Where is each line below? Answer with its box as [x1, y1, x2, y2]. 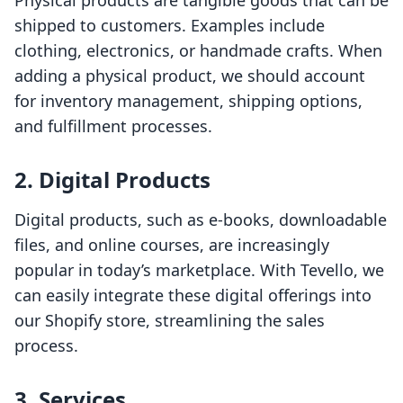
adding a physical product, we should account [14, 65, 365, 87]
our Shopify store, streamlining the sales [14, 309, 325, 332]
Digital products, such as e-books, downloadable [14, 209, 387, 231]
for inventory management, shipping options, [14, 90, 363, 112]
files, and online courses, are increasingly [14, 234, 329, 256]
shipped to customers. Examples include [14, 14, 325, 37]
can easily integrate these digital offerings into [14, 284, 372, 307]
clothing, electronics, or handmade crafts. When [14, 40, 382, 62]
